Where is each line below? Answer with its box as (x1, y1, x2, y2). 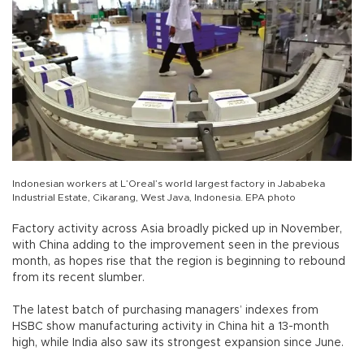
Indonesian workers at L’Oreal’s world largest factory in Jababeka (12, 178, 325, 188)
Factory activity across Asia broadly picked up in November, (12, 223, 342, 235)
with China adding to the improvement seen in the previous (12, 239, 340, 251)
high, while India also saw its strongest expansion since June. (12, 336, 344, 349)
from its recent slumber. (12, 271, 145, 284)
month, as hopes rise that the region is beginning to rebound (12, 255, 345, 267)
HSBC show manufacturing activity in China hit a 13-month (12, 320, 329, 332)
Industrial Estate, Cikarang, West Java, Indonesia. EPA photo (12, 192, 296, 202)
